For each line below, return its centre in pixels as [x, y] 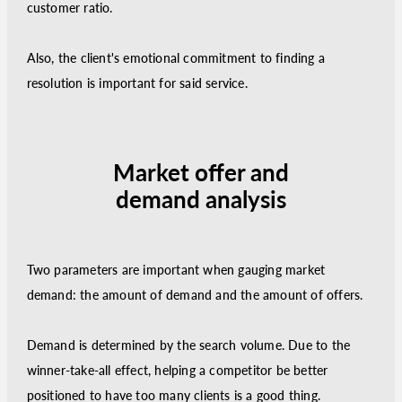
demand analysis [201, 199]
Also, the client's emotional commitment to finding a [175, 58]
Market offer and [201, 172]
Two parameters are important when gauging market [176, 270]
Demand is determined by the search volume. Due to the [188, 345]
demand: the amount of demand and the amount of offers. [195, 295]
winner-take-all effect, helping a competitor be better [177, 370]
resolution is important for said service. [137, 83]
